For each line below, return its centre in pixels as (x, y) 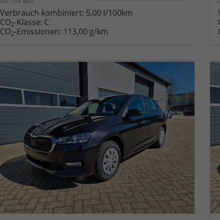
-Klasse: (28, 22)
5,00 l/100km (109, 13)
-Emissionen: (39, 31)
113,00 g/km (85, 31)
